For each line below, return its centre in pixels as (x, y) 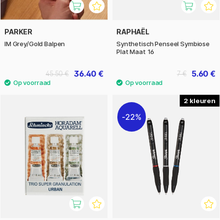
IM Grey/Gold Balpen (35, 44)
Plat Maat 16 (136, 52)
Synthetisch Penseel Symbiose (163, 44)
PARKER (19, 32)
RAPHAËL (133, 32)
